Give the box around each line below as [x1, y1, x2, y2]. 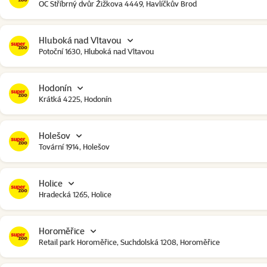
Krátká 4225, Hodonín [39, 94, 111, 104]
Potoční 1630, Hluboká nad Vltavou [39, 46, 154, 56]
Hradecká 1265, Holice [39, 190, 111, 199]
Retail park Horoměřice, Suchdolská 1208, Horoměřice [39, 237, 220, 247]
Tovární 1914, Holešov [39, 142, 110, 151]
